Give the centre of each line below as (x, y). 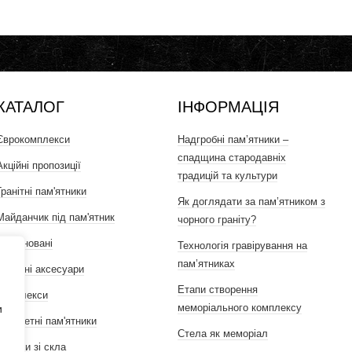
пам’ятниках (207, 264)
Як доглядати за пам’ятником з (252, 202)
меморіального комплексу (240, 308)
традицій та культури (228, 176)
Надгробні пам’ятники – (233, 139)
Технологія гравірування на (243, 246)
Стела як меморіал (223, 334)
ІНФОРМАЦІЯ (229, 107)
